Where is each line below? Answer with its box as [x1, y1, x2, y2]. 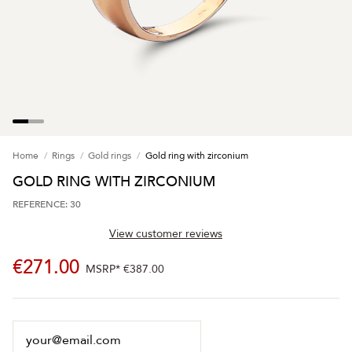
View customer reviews [109, 226, 222, 242]
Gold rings [88, 149, 132, 163]
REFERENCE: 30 [13, 198, 81, 211]
